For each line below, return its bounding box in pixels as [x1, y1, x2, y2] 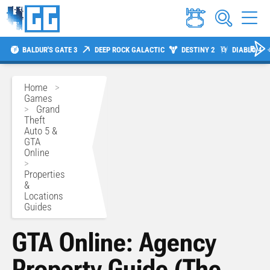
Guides [24, 201, 52, 213]
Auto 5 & [24, 125, 57, 137]
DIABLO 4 [231, 45, 262, 54]
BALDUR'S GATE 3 [22, 45, 78, 54]
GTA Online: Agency [12, 227, 216, 259]
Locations [24, 190, 63, 202]
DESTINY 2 [181, 45, 215, 54]
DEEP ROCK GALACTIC [94, 45, 165, 54]
